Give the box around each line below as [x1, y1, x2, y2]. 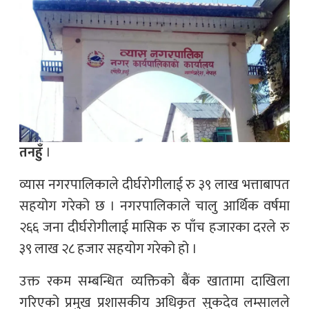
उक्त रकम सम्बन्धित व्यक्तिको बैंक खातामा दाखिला [19, 269, 290, 293]
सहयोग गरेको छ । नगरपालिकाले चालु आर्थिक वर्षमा [19, 194, 290, 218]
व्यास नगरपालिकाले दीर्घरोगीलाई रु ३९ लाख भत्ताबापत [19, 172, 290, 197]
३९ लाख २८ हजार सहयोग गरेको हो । [19, 237, 197, 261]
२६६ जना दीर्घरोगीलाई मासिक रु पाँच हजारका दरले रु [19, 215, 290, 239]
